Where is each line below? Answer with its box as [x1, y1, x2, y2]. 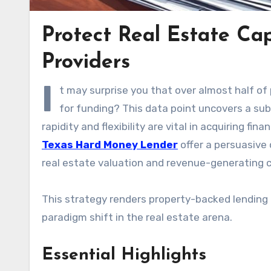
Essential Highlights [42, 246, 206, 264]
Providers [42, 51, 130, 73]
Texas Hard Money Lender [42, 138, 178, 151]
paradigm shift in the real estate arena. [42, 211, 232, 223]
